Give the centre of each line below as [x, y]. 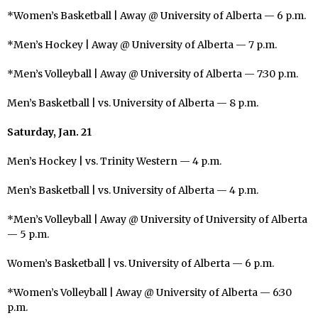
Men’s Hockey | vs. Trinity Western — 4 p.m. [115, 161]
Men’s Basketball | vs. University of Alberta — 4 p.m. [133, 190]
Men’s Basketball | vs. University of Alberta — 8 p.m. [133, 103]
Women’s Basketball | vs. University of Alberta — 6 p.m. [141, 263]
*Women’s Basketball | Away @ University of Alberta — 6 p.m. [157, 15]
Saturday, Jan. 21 [49, 132]
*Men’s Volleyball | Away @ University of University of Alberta [157, 219]
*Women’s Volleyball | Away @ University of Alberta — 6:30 [149, 292]
